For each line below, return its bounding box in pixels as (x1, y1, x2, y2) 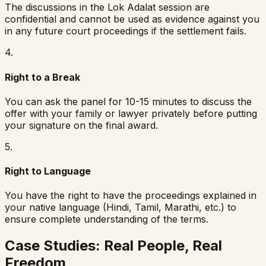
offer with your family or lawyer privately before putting (5, 107, 257, 119)
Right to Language (5, 165, 91, 178)
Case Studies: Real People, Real (5, 237, 222, 255)
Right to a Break (5, 71, 80, 83)
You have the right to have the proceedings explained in (5, 189, 256, 202)
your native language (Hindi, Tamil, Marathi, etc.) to (5, 201, 236, 214)
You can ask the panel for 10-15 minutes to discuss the (5, 95, 252, 107)
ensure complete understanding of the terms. (5, 213, 208, 226)
